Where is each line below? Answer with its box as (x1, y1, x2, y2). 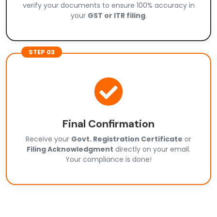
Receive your (26, 134, 71, 144)
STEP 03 (29, 47, 55, 57)
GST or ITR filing (87, 11, 145, 21)
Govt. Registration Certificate (71, 134, 183, 144)
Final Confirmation (62, 117, 155, 131)
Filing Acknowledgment (27, 144, 113, 155)
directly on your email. (113, 144, 190, 155)
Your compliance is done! (65, 155, 152, 165)
